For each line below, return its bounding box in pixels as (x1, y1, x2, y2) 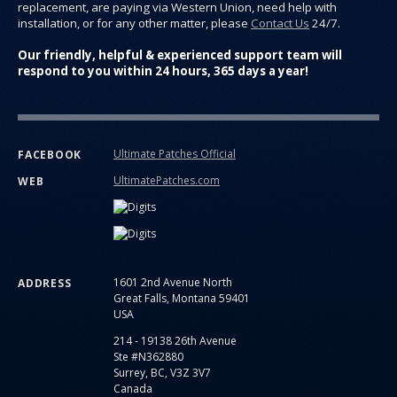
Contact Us (251, 15, 309, 32)
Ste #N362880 (113, 349, 183, 365)
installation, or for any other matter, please (18, 15, 251, 32)
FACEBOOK (18, 147, 82, 163)
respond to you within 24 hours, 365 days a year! (18, 63, 308, 80)
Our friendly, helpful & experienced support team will (18, 47, 342, 64)
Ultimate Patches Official (113, 146, 236, 162)
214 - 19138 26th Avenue (113, 333, 237, 349)
